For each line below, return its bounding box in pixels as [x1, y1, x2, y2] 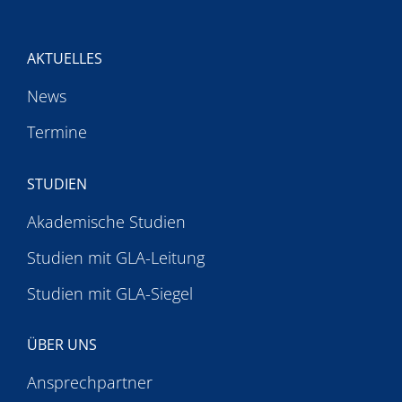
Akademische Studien [27, 210, 187, 232]
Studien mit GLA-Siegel [27, 282, 194, 304]
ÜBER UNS [27, 335, 98, 355]
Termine [27, 120, 88, 143]
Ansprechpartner [27, 371, 153, 394]
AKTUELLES [27, 48, 103, 68]
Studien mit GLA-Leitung [27, 246, 205, 268]
